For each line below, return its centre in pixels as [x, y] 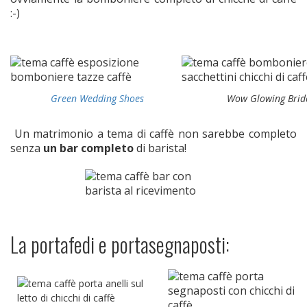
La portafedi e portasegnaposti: [122, 244]
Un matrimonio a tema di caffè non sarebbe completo [153, 133]
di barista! [161, 148]
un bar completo [88, 148]
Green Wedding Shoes [97, 98]
